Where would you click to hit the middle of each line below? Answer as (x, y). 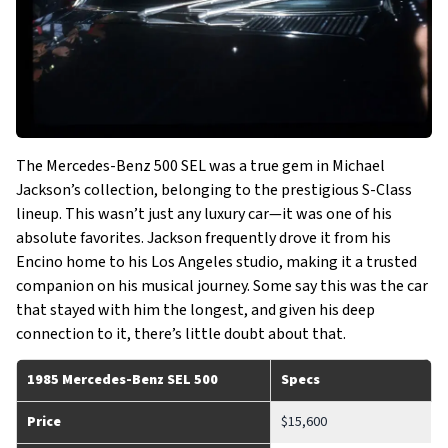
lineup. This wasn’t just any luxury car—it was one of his (204, 214)
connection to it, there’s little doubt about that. (181, 334)
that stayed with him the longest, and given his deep (195, 310)
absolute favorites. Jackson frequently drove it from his (203, 238)
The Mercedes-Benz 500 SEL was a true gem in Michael (200, 166)
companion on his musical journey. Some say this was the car (222, 286)
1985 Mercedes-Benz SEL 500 (122, 380)
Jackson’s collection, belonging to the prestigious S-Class (214, 190)
